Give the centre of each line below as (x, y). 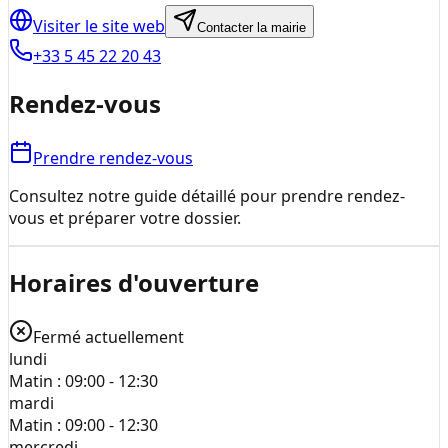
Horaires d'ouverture (134, 283)
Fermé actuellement (108, 337)
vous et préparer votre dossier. (125, 217)
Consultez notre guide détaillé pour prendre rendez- (207, 195)
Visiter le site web (99, 25)
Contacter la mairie (251, 27)
